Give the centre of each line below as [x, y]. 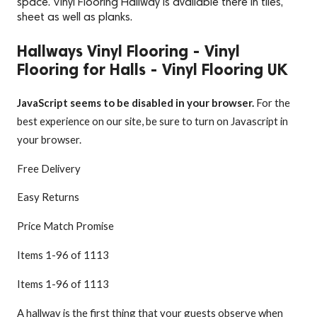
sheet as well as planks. [75, 18]
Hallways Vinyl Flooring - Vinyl [128, 51]
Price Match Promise [65, 226]
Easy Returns [48, 197]
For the [273, 102]
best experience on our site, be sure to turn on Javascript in [152, 121]
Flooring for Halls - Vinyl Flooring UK [152, 69]
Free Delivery [49, 168]
